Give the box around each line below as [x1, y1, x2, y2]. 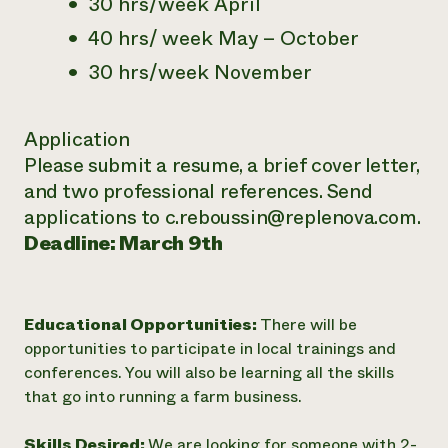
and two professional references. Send [24, 177, 373, 206]
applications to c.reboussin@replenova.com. [24, 203, 421, 232]
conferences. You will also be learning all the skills [24, 361, 394, 384]
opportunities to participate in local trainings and [24, 337, 396, 360]
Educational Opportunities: [24, 313, 260, 336]
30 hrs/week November [88, 58, 312, 87]
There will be [260, 313, 357, 336]
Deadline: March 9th [24, 229, 223, 258]
